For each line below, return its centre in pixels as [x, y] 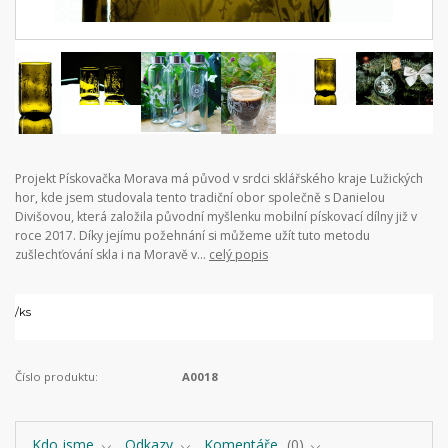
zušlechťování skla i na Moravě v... [112, 254]
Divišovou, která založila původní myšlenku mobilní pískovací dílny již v [216, 216]
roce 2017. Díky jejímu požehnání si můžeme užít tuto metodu [192, 235]
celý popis [238, 254]
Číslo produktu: [56, 376]
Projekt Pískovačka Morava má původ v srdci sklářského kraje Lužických [219, 178]
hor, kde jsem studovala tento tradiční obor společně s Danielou [200, 197]
